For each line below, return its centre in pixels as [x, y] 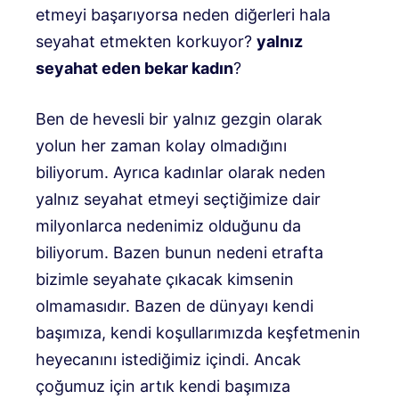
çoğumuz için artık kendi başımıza [163, 387]
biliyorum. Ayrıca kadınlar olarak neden [181, 173]
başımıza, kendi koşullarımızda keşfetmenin [198, 333]
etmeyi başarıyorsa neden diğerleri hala [183, 15]
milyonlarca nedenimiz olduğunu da [168, 226]
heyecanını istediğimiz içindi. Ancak [168, 360]
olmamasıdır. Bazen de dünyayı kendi [175, 306]
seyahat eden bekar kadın [134, 69]
